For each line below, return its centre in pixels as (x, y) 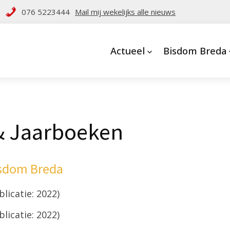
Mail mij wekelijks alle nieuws (125, 12)
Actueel (127, 51)
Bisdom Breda (195, 51)
